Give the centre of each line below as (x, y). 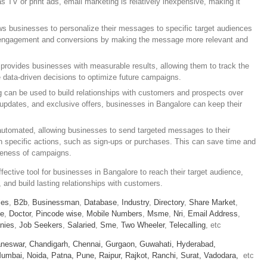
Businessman (56, 203)
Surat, (191, 256)
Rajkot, (137, 256)
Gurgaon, (121, 244)
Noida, (39, 256)
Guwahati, (157, 244)
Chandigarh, (50, 244)
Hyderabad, (196, 244)
